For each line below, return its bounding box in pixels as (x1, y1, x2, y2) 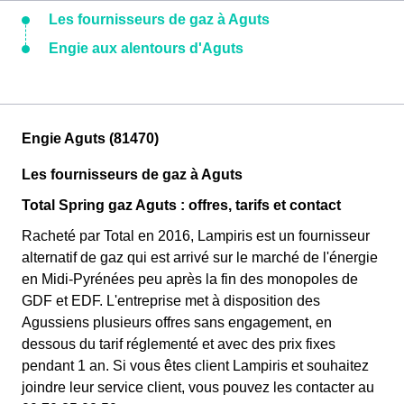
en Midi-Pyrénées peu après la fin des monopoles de (22, 271, 358, 287)
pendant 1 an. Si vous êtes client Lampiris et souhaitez (22, 358, 369, 373)
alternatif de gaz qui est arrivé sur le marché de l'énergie (22, 250, 378, 265)
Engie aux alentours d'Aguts (49, 41, 243, 56)
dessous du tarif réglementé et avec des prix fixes (22, 336, 335, 352)
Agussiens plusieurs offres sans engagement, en (22, 315, 332, 330)
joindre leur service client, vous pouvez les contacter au (22, 380, 374, 395)
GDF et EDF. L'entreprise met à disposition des (22, 293, 320, 308)
